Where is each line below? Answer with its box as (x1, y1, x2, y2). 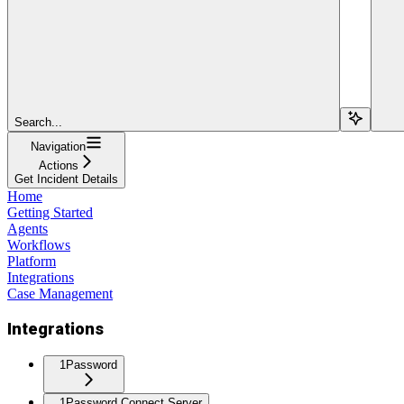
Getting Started (7, 204, 93, 220)
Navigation (31, 139, 86, 153)
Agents (7, 220, 48, 236)
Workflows (7, 236, 70, 252)
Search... (14, 115, 62, 129)
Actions (38, 158, 78, 172)
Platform (7, 252, 56, 269)
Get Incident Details (14, 171, 118, 186)
